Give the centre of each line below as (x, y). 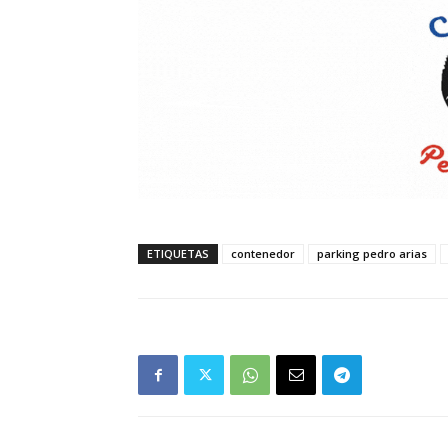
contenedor (263, 253)
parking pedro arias (372, 253)
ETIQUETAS (178, 253)
